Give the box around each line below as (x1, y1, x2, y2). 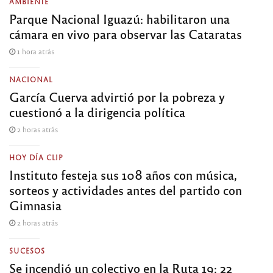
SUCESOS (9, 246, 45, 255)
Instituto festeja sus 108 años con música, (9, 166, 237, 183)
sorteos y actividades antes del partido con (9, 181, 242, 198)
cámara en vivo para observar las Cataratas (9, 25, 242, 42)
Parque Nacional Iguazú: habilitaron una (9, 10, 230, 27)
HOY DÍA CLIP (9, 152, 63, 161)
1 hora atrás (15, 46, 54, 56)
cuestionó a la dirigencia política (9, 103, 185, 120)
